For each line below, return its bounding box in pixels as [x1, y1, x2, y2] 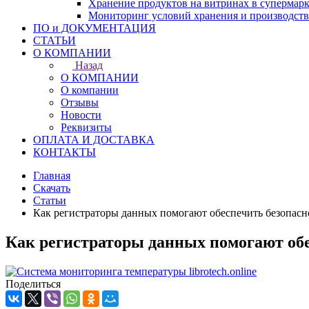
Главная [33, 170, 70, 181]
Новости [61, 109, 101, 121]
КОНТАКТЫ [33, 146, 96, 158]
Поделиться [6, 277, 61, 290]
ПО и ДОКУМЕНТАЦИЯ [33, 22, 156, 34]
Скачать [33, 182, 70, 194]
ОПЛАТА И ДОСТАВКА [33, 134, 154, 146]
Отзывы [61, 97, 99, 108]
